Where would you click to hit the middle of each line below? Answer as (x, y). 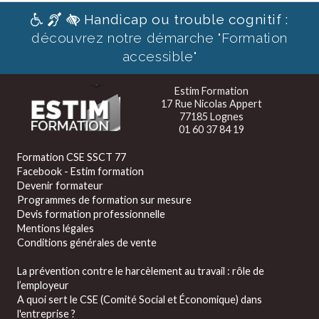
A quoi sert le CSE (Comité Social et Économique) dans (139, 299)
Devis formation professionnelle (91, 214)
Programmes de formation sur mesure (104, 199)
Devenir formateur (60, 185)
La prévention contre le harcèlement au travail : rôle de (140, 271)
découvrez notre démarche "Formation (159, 38)
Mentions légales (55, 228)
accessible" (159, 57)
